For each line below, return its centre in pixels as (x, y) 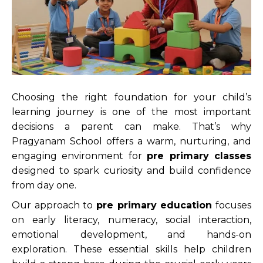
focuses (232, 205)
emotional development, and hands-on (131, 235)
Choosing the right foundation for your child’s (131, 97)
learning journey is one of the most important (131, 112)
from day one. (44, 185)
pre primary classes (199, 156)
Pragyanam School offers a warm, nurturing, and (131, 141)
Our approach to (54, 205)
